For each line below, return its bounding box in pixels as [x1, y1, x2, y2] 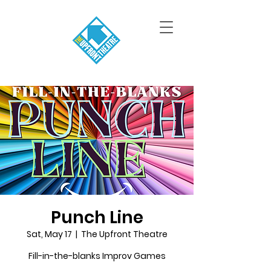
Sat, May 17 [26, 228, 72, 240]
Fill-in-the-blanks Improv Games [28, 250, 166, 262]
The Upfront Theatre [80, 228, 168, 240]
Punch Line [50, 206, 143, 229]
